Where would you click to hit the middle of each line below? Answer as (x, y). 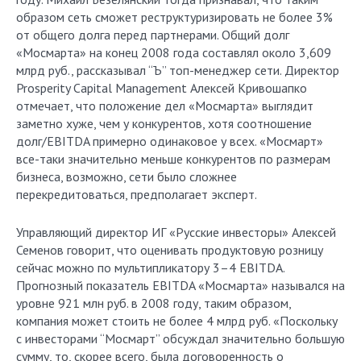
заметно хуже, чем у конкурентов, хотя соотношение (164, 123)
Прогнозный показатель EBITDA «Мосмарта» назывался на (180, 285)
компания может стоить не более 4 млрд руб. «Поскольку (177, 321)
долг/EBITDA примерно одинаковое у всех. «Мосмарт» (170, 141)
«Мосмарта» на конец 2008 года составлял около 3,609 (174, 52)
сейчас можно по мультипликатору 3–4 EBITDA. (150, 268)
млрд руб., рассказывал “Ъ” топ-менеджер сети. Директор (178, 70)
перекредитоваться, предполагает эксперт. (137, 194)
